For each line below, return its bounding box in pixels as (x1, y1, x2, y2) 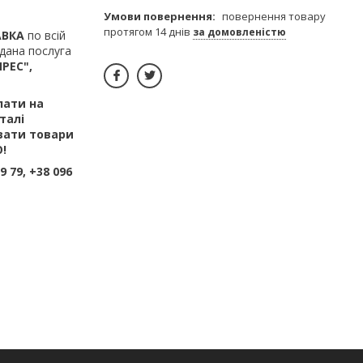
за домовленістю (193, 24, 286, 39)
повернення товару (222, 8, 326, 23)
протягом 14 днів (104, 23, 193, 39)
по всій (24, 27, 66, 43)
